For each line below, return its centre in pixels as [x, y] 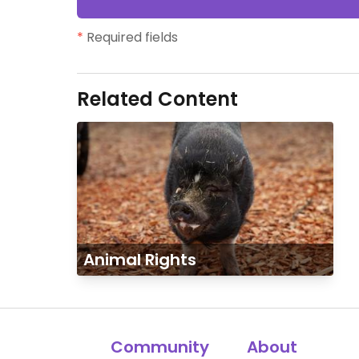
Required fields [131, 37]
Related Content [157, 99]
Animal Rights [140, 260]
